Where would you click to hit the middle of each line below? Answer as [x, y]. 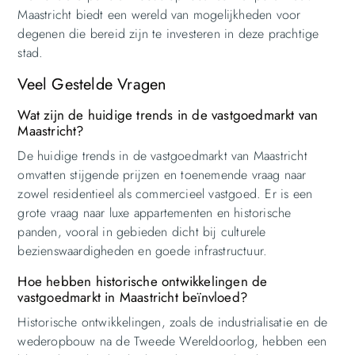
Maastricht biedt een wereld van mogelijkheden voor [159, 14]
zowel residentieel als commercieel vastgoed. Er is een [165, 193]
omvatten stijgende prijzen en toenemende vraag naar [162, 174]
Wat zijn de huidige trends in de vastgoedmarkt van [168, 115]
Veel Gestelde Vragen [92, 84]
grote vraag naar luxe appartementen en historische [155, 212]
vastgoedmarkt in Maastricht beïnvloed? [132, 297]
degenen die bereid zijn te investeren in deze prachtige [168, 33]
